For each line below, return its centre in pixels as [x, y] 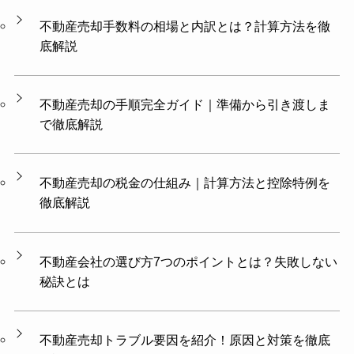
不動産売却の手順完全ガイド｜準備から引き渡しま [185, 104]
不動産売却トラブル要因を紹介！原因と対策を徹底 [185, 340]
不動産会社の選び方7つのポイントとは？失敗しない [189, 261]
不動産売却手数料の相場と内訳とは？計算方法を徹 [185, 26]
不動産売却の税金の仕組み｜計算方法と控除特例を [185, 183]
